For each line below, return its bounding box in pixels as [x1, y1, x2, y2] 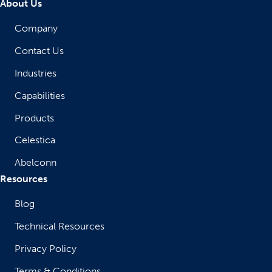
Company [15, 22, 58, 35]
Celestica [15, 134, 55, 146]
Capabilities [15, 90, 65, 102]
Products [15, 112, 54, 124]
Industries [15, 67, 56, 80]
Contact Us [15, 45, 64, 57]
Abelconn [15, 157, 56, 169]
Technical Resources [15, 220, 104, 233]
